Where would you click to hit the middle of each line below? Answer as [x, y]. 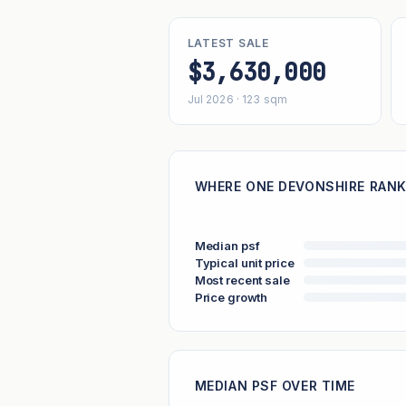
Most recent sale [242, 280]
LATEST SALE [228, 43]
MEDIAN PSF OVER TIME [275, 386]
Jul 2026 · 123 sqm [237, 100]
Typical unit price [244, 262]
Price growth [231, 297]
